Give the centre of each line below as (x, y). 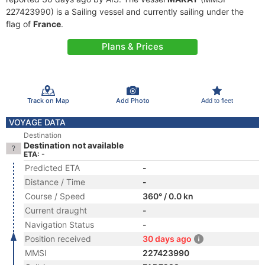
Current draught (56, 210)
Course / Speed (55, 196)
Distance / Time (55, 182)
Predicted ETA (52, 168)
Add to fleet (217, 100)
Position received (58, 239)
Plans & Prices (132, 46)
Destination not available (74, 145)
